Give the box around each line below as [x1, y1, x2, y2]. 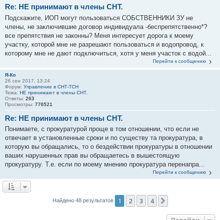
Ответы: [5, 95, 26, 101]
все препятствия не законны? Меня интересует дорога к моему [5, 31, 193, 39]
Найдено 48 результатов [52, 197, 115, 203]
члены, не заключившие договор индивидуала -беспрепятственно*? [5, 23, 207, 30]
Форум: [5, 83, 24, 89]
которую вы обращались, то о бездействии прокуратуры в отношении [5, 143, 212, 150]
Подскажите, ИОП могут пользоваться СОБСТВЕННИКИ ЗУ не [5, 14, 193, 22]
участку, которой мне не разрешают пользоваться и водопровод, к [5, 40, 204, 48]
